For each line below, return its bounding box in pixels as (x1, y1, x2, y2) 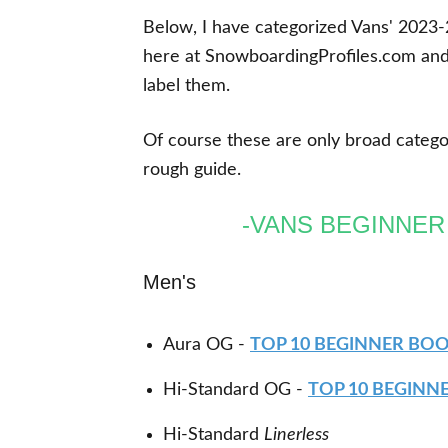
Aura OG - (163, 336, 245, 354)
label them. (143, 77, 235, 95)
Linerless (264, 426, 329, 444)
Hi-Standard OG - (163, 381, 303, 399)
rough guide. (143, 161, 246, 179)
